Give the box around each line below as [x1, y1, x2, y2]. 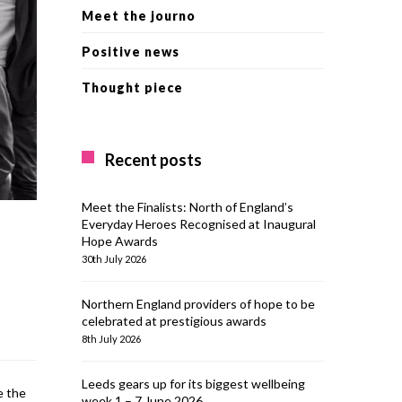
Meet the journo [82, 8, 196, 23]
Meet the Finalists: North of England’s [82, 199, 293, 214]
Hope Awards [82, 233, 158, 249]
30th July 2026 [82, 253, 146, 265]
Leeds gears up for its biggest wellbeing [82, 376, 305, 391]
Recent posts [105, 150, 202, 170]
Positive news [82, 44, 179, 59]
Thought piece [82, 80, 183, 95]
